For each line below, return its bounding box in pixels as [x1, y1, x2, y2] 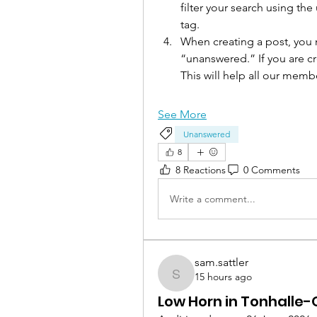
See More [158, 108, 207, 122]
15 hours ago [195, 270, 252, 284]
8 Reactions [175, 163, 226, 176]
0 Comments [243, 163, 300, 176]
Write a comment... [170, 192, 255, 205]
